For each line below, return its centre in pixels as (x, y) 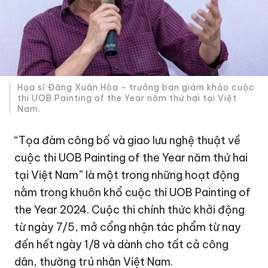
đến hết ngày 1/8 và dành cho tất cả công (122, 244)
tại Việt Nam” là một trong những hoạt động (127, 175)
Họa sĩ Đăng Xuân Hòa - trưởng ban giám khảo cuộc (136, 88)
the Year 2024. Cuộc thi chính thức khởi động (130, 209)
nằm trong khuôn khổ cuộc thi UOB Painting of (133, 192)
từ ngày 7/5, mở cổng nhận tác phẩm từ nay (128, 227)
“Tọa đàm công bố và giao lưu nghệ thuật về (128, 140)
